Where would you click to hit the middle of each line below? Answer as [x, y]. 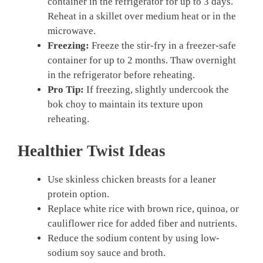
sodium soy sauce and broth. [107, 252]
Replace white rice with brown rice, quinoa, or [143, 208]
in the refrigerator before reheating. [121, 75]
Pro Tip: [66, 90]
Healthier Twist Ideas [92, 151]
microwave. [72, 31]
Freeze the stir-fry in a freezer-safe [163, 46]
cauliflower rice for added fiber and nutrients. [142, 223]
